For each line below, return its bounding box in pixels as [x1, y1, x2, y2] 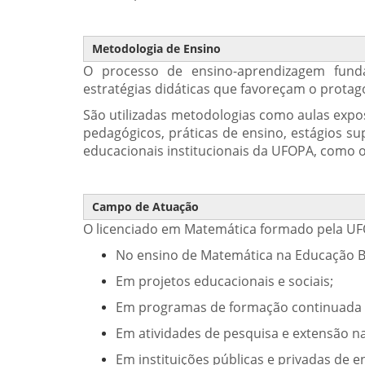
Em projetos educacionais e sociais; [116, 272, 333, 290]
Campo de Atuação [92, 199, 199, 214]
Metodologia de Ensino [92, 41, 221, 56]
